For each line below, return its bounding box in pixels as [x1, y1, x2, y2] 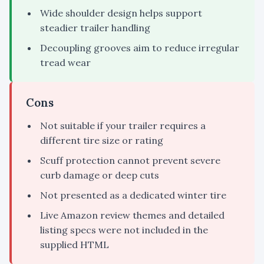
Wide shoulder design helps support [40, 7, 202, 19]
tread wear [40, 57, 91, 69]
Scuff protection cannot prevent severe [40, 154, 220, 167]
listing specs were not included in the [40, 224, 208, 236]
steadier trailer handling [40, 22, 150, 34]
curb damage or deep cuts [40, 169, 159, 181]
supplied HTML [40, 239, 109, 251]
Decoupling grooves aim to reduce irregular [40, 42, 239, 54]
